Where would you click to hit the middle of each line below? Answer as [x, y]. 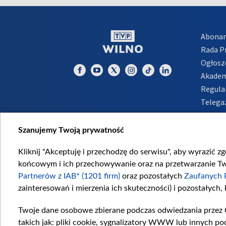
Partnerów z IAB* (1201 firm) [69, 176]
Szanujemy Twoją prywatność [71, 130]
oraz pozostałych [152, 176]
